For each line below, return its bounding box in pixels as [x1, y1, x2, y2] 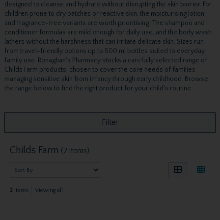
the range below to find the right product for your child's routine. [4, 84, 192, 93]
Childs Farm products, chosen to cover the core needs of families [4, 66, 195, 74]
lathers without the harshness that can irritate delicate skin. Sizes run [4, 38, 204, 46]
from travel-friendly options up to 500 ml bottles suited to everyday [4, 47, 205, 55]
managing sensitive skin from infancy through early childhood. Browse [4, 75, 208, 83]
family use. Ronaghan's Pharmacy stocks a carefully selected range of [4, 56, 207, 65]
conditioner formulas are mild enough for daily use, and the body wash [4, 28, 212, 37]
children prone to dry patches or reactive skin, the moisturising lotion [4, 10, 204, 18]
